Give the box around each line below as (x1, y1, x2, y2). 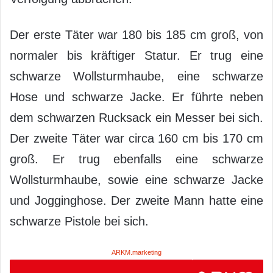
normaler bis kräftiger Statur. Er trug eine (10, 48, 263, 62)
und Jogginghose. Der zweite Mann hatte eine (10, 193, 263, 207)
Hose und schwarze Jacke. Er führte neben (10, 90, 263, 104)
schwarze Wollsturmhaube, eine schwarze (10, 69, 263, 83)
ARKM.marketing (112, 248, 161, 256)
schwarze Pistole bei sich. (10, 214, 149, 228)
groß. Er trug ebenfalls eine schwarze (10, 152, 263, 166)
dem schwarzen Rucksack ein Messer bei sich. (10, 110, 263, 124)
